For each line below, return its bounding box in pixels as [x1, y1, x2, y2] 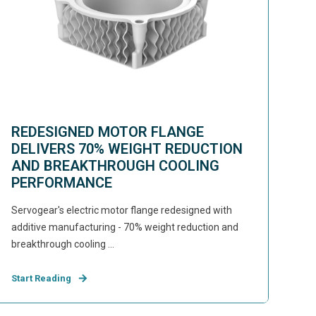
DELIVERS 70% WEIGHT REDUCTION [11, 140, 243, 157]
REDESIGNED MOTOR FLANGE [11, 123, 204, 140]
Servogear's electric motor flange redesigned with [11, 205, 232, 216]
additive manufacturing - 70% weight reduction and [11, 221, 238, 233]
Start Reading [11, 273, 71, 284]
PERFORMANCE [11, 174, 112, 191]
